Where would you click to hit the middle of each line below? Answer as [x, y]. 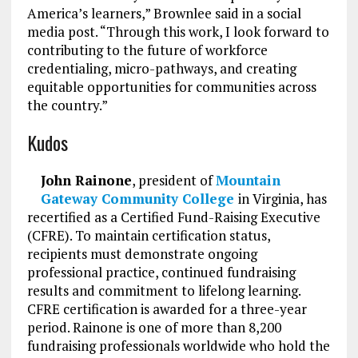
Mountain [248, 180]
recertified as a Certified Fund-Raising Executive [173, 217]
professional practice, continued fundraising [161, 272]
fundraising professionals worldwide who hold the [178, 345]
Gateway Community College [139, 198]
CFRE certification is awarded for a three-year [167, 308]
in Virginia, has [282, 198]
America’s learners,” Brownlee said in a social [164, 13]
